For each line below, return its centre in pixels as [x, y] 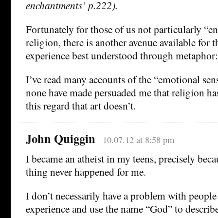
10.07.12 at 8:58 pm [138, 140]
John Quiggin [61, 139]
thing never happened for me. [86, 172]
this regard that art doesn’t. [81, 106]
